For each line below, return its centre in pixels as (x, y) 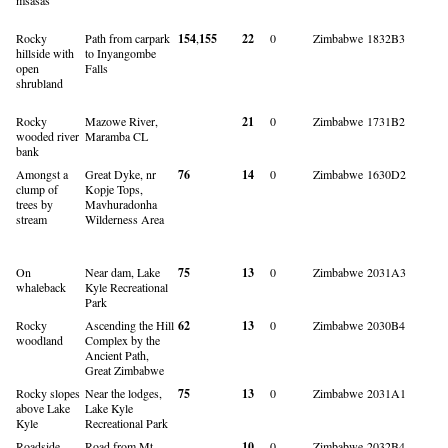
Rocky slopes (48, 392)
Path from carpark (127, 37)
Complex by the (122, 339)
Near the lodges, (123, 392)
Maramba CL (116, 135)
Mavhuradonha (121, 203)
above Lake (43, 407)
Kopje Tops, (114, 188)
